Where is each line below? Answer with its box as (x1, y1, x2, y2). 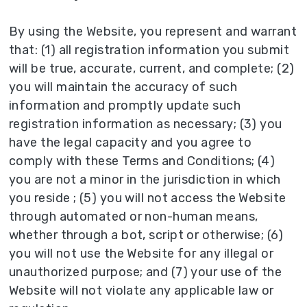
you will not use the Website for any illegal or (9, 245, 274, 261)
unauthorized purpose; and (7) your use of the (9, 264, 282, 280)
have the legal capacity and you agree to (9, 134, 252, 150)
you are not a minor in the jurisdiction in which (9, 171, 281, 187)
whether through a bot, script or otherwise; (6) (9, 227, 284, 243)
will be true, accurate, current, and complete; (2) (9, 60, 295, 76)
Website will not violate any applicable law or (9, 282, 274, 298)
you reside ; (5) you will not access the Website (9, 190, 286, 206)
